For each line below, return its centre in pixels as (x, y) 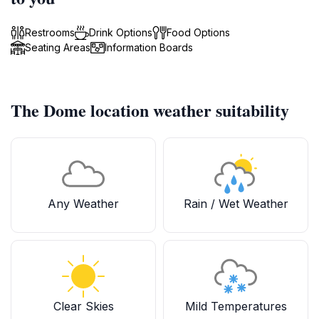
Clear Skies (83, 306)
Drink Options (121, 32)
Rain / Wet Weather (236, 204)
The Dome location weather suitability (150, 110)
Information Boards (149, 47)
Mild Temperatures (236, 306)
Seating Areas (58, 47)
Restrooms (50, 32)
